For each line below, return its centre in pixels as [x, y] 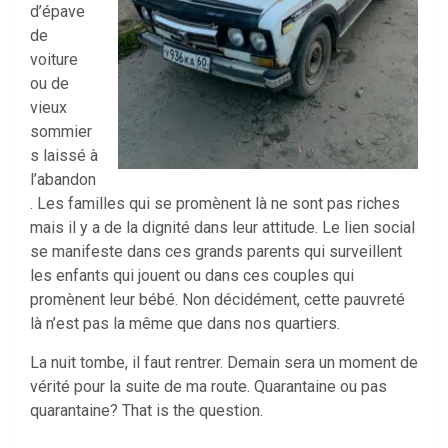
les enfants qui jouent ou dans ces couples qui [192, 276]
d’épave [57, 12]
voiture [54, 60]
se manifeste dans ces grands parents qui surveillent [216, 252]
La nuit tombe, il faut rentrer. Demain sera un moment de [224, 363]
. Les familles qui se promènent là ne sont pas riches [215, 204]
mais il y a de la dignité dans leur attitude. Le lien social [222, 228]
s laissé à [64, 156]
